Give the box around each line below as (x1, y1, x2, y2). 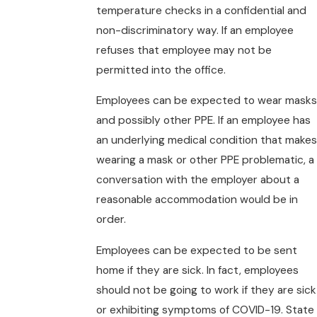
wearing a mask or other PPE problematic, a (96, 153, 314, 168)
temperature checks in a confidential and (96, 3, 306, 18)
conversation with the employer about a (96, 173, 299, 188)
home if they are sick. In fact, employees (96, 263, 299, 277)
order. (96, 212, 126, 227)
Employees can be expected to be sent (96, 243, 297, 258)
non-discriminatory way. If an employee (96, 23, 294, 38)
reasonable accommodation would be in (96, 192, 298, 207)
